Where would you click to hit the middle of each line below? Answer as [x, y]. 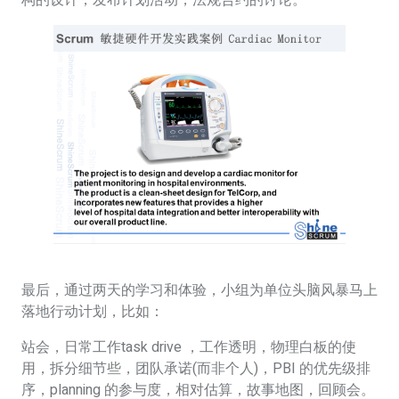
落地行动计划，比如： [93, 311]
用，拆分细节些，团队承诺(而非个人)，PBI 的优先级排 [196, 368]
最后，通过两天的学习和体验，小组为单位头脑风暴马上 [199, 290]
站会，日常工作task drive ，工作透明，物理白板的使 [189, 347]
